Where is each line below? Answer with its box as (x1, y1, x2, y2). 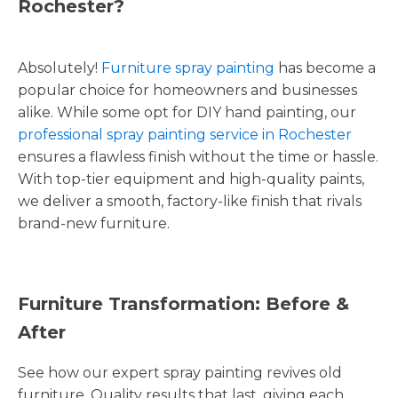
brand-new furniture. (18, 214, 170, 232)
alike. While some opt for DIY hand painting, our (18, 103, 356, 121)
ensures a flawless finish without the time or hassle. (18, 147, 378, 165)
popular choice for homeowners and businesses (18, 81, 357, 99)
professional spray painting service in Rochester (18, 125, 352, 143)
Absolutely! (18, 59, 101, 76)
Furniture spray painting (101, 59, 275, 76)
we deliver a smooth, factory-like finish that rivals (18, 192, 362, 210)
